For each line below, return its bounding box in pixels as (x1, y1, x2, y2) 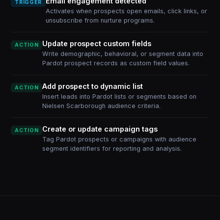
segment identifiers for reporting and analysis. (42, 145, 182, 152)
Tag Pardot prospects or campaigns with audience (42, 136, 197, 143)
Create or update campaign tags (42, 125, 158, 133)
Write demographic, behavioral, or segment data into (42, 50, 204, 57)
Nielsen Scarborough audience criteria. (42, 102, 161, 110)
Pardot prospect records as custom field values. (42, 59, 190, 67)
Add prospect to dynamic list (42, 82, 143, 90)
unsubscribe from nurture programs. (45, 17, 155, 24)
